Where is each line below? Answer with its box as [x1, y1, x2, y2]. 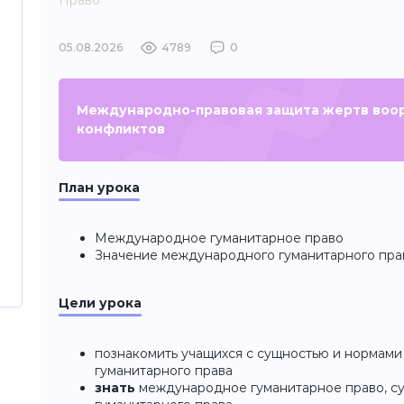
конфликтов [77, 121, 165, 137]
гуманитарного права [95, 363, 233, 379]
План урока [59, 179, 140, 196]
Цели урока [59, 295, 142, 311]
